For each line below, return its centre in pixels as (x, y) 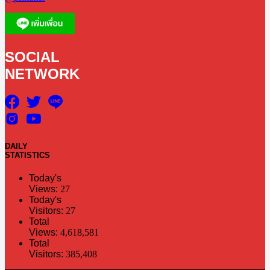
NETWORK (42, 74)
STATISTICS (27, 155)
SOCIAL (32, 57)
